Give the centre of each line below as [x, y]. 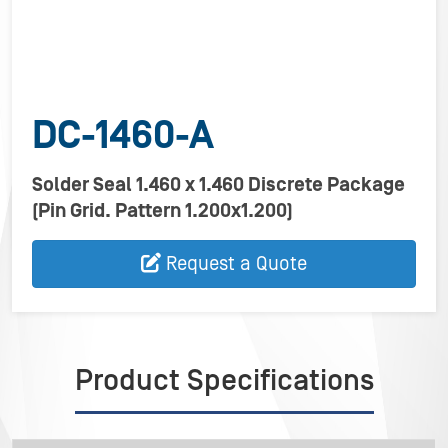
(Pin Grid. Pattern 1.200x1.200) [162, 211]
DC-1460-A [123, 136]
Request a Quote [236, 264]
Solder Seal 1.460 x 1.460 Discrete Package [218, 185]
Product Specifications [224, 381]
